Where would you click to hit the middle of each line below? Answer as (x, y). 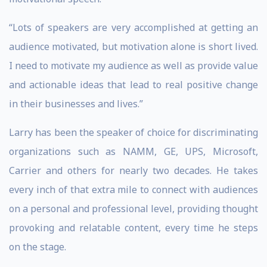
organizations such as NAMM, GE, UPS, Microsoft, (133, 151)
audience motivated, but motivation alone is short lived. (133, 46)
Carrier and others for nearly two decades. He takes (133, 170)
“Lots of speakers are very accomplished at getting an (133, 27)
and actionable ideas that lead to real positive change (133, 85)
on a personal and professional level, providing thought (133, 209)
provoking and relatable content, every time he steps (133, 228)
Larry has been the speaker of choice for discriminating (133, 132)
